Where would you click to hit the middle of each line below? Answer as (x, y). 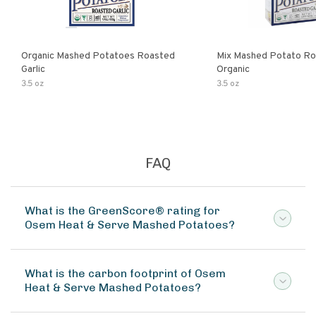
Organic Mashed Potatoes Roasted (98, 56)
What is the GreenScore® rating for (122, 211)
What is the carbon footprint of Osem (125, 273)
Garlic (33, 69)
